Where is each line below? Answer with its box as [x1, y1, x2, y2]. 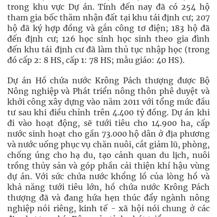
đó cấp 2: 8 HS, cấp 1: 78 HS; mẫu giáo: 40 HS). [7, 55, 185, 65]
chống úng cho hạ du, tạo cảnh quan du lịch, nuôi [7, 150, 210, 160]
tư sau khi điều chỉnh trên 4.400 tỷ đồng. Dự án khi [7, 108, 210, 117]
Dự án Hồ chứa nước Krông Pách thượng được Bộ [7, 76, 210, 85]
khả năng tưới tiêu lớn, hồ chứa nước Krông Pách [7, 182, 210, 192]
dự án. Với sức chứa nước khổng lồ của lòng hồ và [7, 171, 210, 181]
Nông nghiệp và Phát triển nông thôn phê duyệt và [7, 86, 210, 96]
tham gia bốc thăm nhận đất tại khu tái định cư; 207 [7, 13, 210, 22]
